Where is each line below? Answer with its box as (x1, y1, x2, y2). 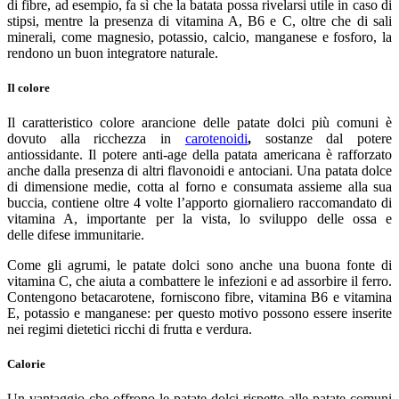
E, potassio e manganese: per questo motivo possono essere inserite (7, 305, 392, 322)
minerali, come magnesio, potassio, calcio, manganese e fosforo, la (7, 28, 392, 45)
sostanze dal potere (250, 131, 393, 147)
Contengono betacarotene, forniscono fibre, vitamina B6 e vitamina (7, 289, 392, 305)
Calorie (7, 357, 45, 371)
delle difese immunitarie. (7, 227, 144, 243)
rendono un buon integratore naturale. (7, 45, 218, 61)
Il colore (7, 80, 50, 94)
